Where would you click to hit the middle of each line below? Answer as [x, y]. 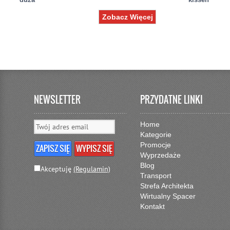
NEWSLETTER [57, 100]
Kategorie [156, 135]
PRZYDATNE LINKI [172, 100]
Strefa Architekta [167, 186]
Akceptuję [57, 169]
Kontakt [153, 206]
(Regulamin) [92, 169]
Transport [156, 176]
